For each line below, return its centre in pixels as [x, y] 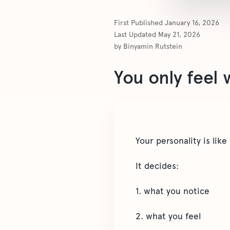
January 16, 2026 [192, 23]
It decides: [157, 166]
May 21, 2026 [179, 35]
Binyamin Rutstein [153, 46]
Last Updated [136, 35]
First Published [139, 23]
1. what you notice [172, 191]
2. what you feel [168, 216]
